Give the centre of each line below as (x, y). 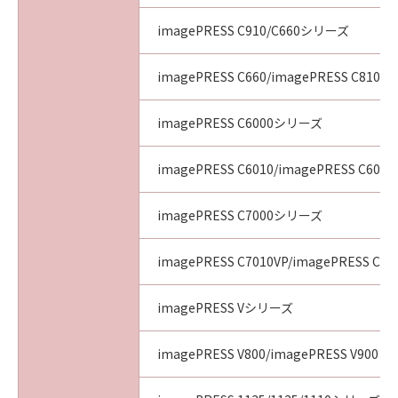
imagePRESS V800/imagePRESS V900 (268, 354)
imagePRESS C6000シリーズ (240, 123)
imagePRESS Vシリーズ (225, 307)
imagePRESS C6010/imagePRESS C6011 (276, 169)
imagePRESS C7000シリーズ (240, 215)
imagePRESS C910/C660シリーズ (253, 30)
